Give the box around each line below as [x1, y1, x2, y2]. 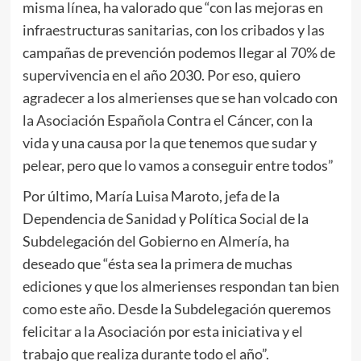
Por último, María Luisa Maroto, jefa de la [22, 186, 280, 205]
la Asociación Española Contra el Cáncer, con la [22, 110, 313, 129]
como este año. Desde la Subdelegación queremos [22, 299, 331, 317]
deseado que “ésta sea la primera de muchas [22, 254, 293, 272]
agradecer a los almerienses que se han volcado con [22, 88, 338, 106]
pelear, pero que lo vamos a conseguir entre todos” [22, 156, 334, 174]
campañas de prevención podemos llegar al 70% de [22, 43, 335, 61]
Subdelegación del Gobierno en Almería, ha [22, 231, 289, 250]
